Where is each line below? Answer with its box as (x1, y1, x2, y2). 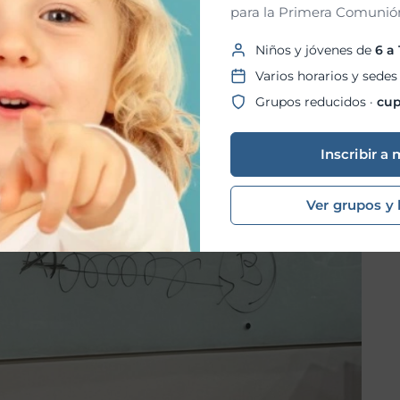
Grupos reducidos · (255, 93, 377, 110)
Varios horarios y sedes (255, 67, 397, 84)
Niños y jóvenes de (255, 41, 375, 58)
